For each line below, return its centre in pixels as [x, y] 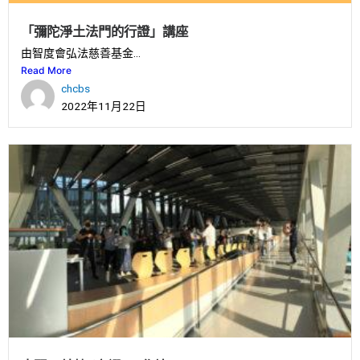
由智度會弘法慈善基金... [81, 53]
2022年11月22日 [104, 106]
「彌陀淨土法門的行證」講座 [104, 31]
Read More [46, 70]
